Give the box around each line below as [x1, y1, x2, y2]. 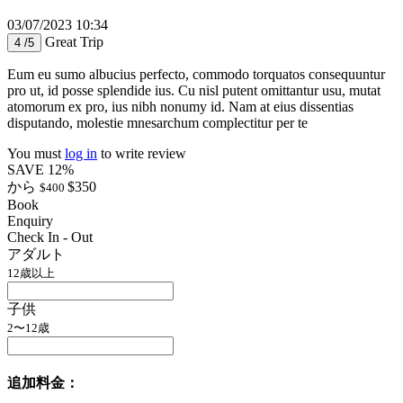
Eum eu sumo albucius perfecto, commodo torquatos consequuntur [7, 66, 385, 82]
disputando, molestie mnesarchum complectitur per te [7, 114, 308, 130]
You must [7, 145, 65, 161]
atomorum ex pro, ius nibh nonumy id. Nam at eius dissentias [7, 98, 354, 114]
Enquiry [7, 212, 53, 228]
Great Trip [45, 33, 103, 49]
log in [65, 145, 97, 161]
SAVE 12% [7, 161, 74, 177]
